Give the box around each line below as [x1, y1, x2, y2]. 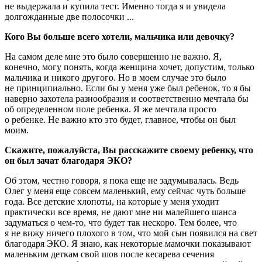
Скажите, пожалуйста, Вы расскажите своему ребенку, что [5, 145, 253, 156]
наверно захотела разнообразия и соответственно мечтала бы [5, 94, 249, 104]
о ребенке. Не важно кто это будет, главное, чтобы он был [5, 115, 236, 125]
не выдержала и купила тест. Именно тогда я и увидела [5, 1, 226, 12]
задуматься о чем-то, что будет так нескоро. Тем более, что [5, 218, 237, 228]
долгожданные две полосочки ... [5, 12, 134, 22]
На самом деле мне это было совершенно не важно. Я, [5, 51, 222, 62]
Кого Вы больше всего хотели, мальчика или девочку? [5, 32, 235, 42]
